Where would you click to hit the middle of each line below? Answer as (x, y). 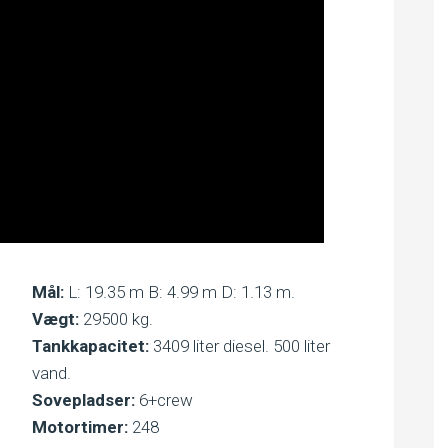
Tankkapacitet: (90, 346)
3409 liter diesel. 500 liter (239, 346)
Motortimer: (79, 427)
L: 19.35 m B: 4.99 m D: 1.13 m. (179, 292)
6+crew (163, 400)
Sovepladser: (83, 400)
